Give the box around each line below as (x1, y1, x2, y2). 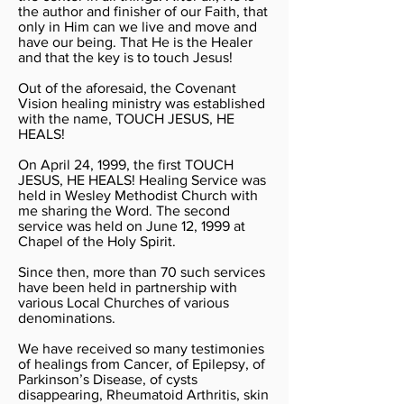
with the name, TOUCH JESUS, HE (18, 111, 234, 126)
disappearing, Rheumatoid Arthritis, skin (18, 387, 269, 402)
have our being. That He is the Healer (18, 34, 252, 50)
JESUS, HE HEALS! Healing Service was (18, 172, 266, 188)
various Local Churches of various (18, 295, 229, 310)
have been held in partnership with (18, 280, 237, 295)
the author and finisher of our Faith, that (18, 4, 268, 19)
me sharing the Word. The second (18, 203, 230, 218)
